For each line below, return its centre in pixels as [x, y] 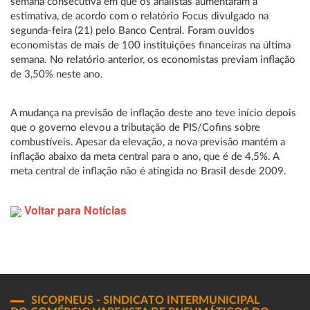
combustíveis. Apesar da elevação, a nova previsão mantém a [148, 142]
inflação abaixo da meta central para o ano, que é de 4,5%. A [145, 157]
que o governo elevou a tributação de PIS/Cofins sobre [135, 128]
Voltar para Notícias [74, 210]
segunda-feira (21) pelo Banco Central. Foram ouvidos [133, 31]
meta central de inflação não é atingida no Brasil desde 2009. [148, 171]
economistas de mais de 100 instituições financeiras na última [151, 45]
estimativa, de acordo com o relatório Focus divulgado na [139, 16]
